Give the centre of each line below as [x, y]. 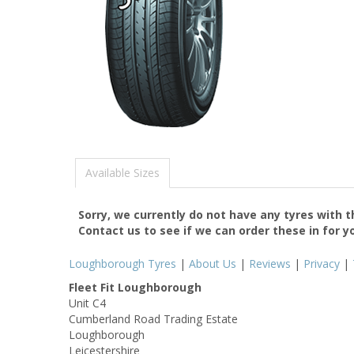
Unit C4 [87, 303]
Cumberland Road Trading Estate [153, 318]
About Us [213, 263]
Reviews [270, 263]
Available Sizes [122, 172]
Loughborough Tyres [122, 263]
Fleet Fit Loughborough [135, 287]
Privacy [322, 263]
